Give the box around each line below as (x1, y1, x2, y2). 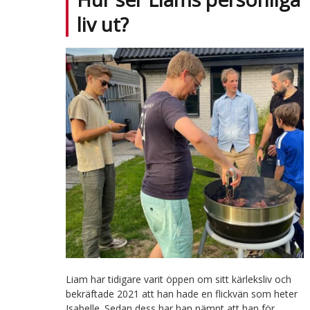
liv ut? (76, 10, 129, 37)
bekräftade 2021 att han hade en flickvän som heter (65, 287, 298, 301)
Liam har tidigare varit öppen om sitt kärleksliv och (65, 273, 291, 286)
